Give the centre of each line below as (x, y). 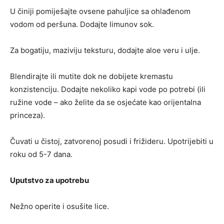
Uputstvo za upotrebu (49, 180)
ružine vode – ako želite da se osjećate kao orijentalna (105, 102)
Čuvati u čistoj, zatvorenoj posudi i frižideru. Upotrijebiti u (112, 141)
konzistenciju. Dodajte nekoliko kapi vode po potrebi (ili (108, 89)
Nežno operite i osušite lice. (59, 206)
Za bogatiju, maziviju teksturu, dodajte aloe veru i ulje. (105, 50)
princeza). (27, 115)
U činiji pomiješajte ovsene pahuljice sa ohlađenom (100, 11)
